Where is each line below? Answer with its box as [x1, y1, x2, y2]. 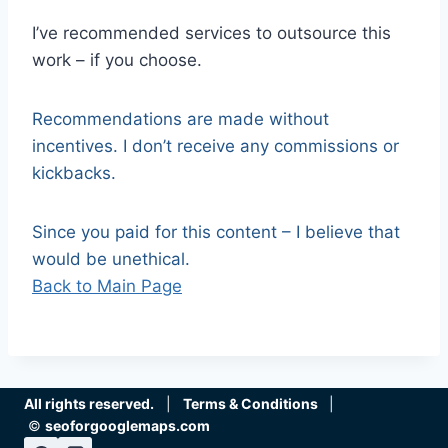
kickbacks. [32, 163, 116, 183]
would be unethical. [32, 249, 190, 269]
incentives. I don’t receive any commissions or [32, 136, 399, 156]
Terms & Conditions [183, 395, 318, 412]
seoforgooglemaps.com [45, 417, 210, 434]
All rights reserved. [24, 395, 154, 412]
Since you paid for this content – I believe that [32, 222, 400, 242]
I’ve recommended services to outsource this [32, 23, 391, 43]
